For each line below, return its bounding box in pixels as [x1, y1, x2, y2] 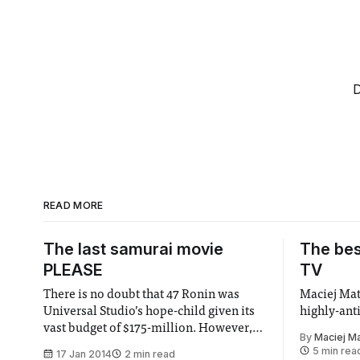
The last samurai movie [43, 239, 223, 259]
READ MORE [43, 198, 104, 211]
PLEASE [43, 260, 103, 280]
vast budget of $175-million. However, [43, 321, 253, 335]
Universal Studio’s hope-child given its [43, 305, 256, 318]
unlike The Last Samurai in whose [43, 338, 230, 352]
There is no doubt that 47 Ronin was [43, 288, 240, 301]
